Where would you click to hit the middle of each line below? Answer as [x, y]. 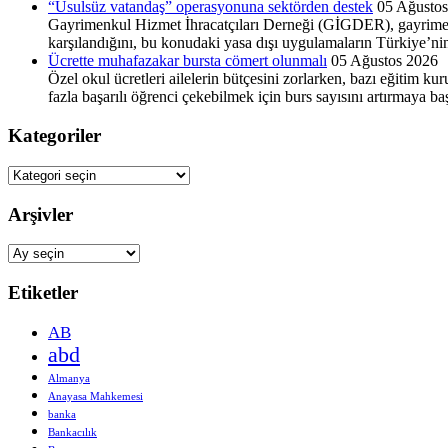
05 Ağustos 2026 [384, 61]
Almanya [69, 378]
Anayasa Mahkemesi [95, 396]
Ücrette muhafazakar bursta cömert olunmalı [187, 61]
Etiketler [43, 293]
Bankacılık [72, 432]
